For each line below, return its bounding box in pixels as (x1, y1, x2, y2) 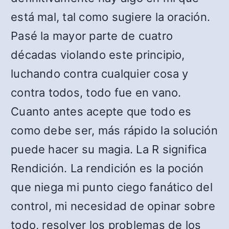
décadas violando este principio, (11, 48, 185, 62)
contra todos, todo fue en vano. (11, 86, 181, 100)
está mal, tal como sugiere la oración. (11, 10, 211, 24)
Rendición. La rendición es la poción (11, 162, 204, 175)
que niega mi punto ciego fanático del (11, 180, 213, 194)
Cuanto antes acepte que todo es (11, 105, 192, 119)
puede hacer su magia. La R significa (11, 143, 207, 156)
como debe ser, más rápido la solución (11, 124, 218, 138)
